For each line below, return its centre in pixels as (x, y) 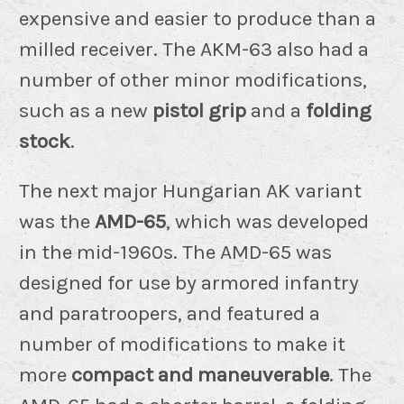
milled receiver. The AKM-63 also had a (194, 49)
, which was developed (267, 221)
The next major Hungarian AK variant (190, 190)
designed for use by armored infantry (189, 282)
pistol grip (199, 110)
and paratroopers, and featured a (170, 313)
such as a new (86, 110)
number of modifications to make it (182, 344)
